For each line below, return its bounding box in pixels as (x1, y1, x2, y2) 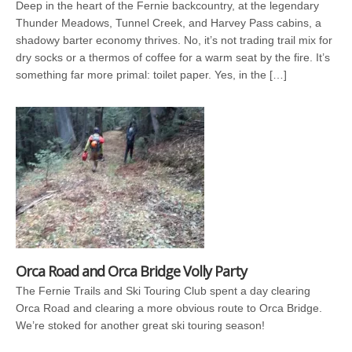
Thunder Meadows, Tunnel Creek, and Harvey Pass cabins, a (16, 16, 321, 29)
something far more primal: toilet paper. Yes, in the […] (16, 68, 287, 81)
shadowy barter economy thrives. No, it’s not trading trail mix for (16, 33, 332, 46)
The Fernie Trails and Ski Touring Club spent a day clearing (16, 284, 310, 297)
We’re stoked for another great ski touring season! (16, 318, 265, 332)
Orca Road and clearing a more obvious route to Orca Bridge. (16, 301, 322, 314)
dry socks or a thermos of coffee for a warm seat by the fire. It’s (16, 50, 330, 64)
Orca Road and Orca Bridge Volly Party (16, 261, 247, 280)
